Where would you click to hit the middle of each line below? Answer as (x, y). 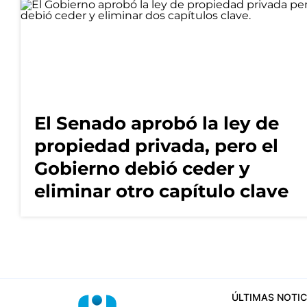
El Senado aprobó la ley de (157, 124)
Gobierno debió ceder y (142, 169)
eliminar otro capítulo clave (161, 192)
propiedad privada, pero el (156, 146)
